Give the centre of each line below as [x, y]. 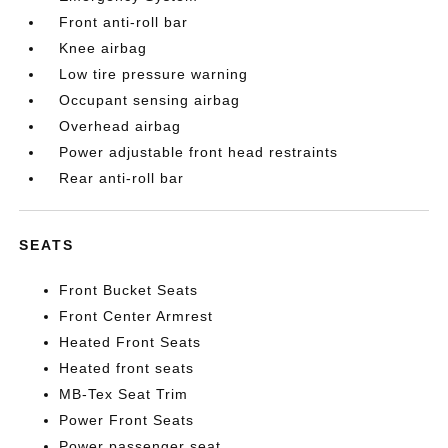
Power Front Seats [127, 420]
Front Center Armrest [136, 316]
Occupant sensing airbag [150, 100]
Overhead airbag [120, 126]
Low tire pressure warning [154, 74]
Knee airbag [103, 48]
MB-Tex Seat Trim [124, 394]
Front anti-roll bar [124, 22]
